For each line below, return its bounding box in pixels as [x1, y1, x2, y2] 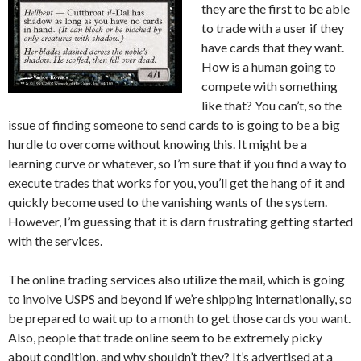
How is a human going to [201, 59, 336, 74]
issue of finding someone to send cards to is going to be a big [8, 117, 340, 132]
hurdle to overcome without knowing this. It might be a [8, 136, 307, 151]
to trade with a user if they [201, 20, 344, 35]
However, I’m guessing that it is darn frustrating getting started [8, 214, 353, 229]
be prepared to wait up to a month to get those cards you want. [8, 310, 351, 326]
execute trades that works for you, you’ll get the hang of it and [8, 175, 345, 190]
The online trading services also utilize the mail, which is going [8, 272, 345, 287]
